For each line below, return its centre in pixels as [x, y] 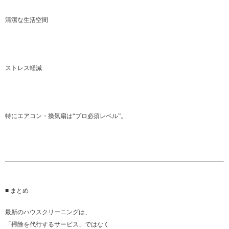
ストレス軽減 [24, 68]
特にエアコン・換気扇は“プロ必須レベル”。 [66, 116]
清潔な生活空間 [27, 20]
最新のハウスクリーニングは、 [48, 212]
